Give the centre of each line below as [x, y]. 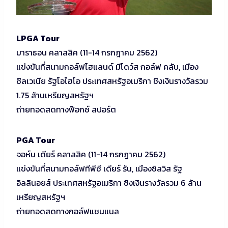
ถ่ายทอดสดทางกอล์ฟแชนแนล [68, 211]
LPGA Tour [38, 38]
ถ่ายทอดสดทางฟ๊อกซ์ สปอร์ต [66, 110]
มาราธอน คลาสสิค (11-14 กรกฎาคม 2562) [87, 53]
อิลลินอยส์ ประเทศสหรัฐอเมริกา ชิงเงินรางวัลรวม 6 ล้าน [109, 183]
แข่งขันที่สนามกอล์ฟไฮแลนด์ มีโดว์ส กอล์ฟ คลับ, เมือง [107, 67]
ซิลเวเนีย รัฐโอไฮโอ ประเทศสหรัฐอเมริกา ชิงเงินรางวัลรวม [112, 81]
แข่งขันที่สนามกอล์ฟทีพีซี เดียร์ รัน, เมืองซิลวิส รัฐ [99, 169]
